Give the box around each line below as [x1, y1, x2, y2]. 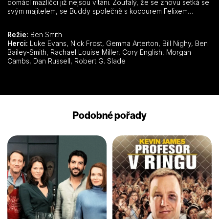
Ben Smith [28, 30, 62, 39]
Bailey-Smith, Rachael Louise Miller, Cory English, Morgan [7, 47, 50, 56]
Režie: [7, 30, 28, 39]
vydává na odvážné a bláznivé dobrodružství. [7, 15, 156, 24]
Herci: [7, 39, 28, 47]
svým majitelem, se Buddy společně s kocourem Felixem [7, 6, 188, 15]
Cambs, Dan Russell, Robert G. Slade [74, 56, 126, 65]
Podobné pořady [72, 109, 147, 121]
